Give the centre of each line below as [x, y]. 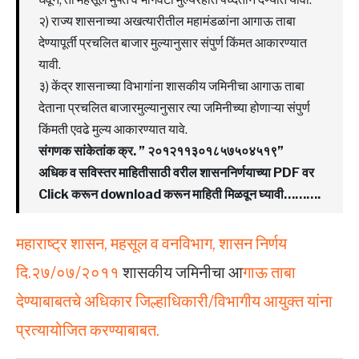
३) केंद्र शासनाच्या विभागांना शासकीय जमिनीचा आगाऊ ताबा [171, 86]
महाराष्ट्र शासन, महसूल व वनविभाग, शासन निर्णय [151, 243]
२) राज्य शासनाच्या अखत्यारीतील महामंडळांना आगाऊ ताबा [167, 21]
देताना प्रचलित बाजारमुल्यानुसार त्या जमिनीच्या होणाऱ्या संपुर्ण [174, 107]
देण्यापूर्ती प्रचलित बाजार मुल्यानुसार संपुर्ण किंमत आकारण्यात [173, 42]
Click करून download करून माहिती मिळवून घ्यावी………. [179, 194]
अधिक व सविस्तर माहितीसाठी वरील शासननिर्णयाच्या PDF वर [176, 172]
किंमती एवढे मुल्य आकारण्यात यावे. [113, 129]
